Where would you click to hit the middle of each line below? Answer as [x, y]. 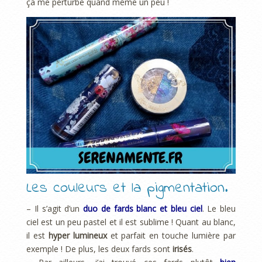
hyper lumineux [77, 235]
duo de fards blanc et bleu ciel [143, 208]
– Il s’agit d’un [55, 208]
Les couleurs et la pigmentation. [127, 189]
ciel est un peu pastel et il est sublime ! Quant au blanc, [131, 222]
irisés [182, 249]
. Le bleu [219, 208]
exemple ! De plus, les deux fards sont [99, 249]
